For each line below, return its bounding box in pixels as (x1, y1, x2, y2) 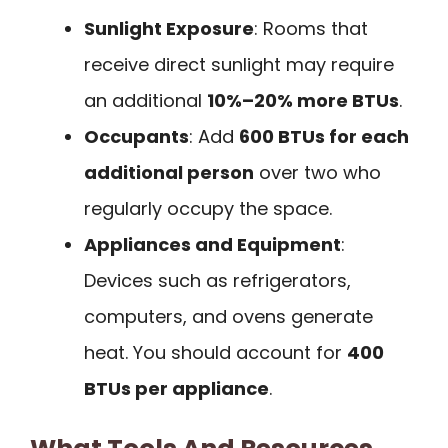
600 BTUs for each (239, 124, 409, 150)
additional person (84, 160, 254, 186)
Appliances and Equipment (84, 232, 341, 258)
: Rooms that (254, 16, 368, 42)
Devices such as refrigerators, (84, 268, 351, 294)
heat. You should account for (84, 340, 347, 366)
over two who (254, 160, 381, 186)
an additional (84, 88, 207, 114)
